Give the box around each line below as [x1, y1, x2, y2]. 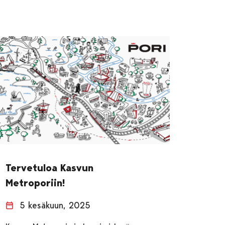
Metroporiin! [6, 176, 65, 189]
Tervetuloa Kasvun [6, 161, 94, 174]
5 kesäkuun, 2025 [20, 199, 91, 210]
